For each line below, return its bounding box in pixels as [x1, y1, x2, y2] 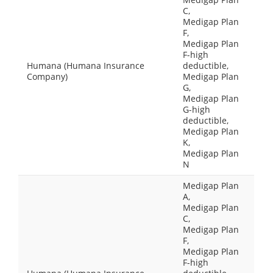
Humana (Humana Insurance [27, 60, 144, 71]
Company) [27, 71, 68, 82]
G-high [183, 104, 210, 115]
